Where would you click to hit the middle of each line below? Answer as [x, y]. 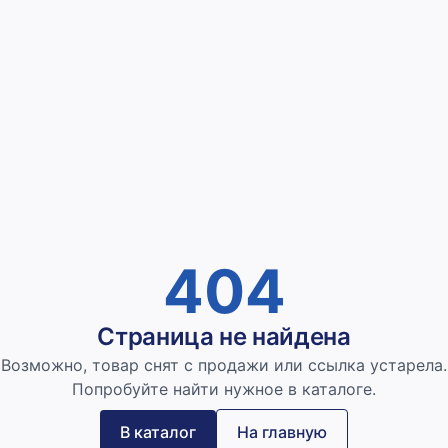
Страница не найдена [224, 337]
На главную [282, 432]
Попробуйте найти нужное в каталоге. [224, 389]
